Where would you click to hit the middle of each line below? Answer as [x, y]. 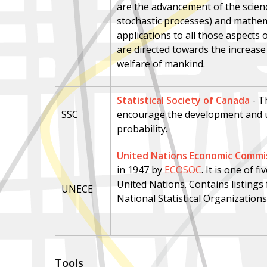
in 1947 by [141, 170]
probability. [142, 129]
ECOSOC [183, 170]
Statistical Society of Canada [184, 100]
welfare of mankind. [161, 64]
